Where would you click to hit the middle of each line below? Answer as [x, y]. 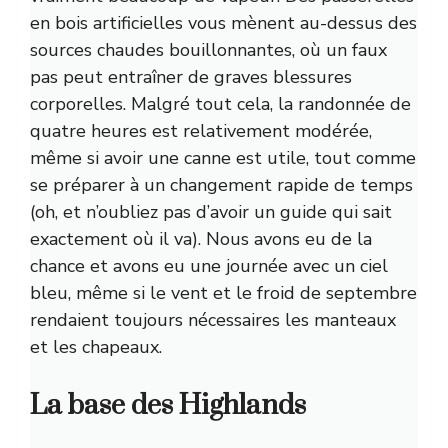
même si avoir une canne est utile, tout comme [223, 158]
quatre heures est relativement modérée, [201, 131]
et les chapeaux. [96, 347]
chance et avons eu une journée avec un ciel [209, 266]
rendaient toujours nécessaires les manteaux [213, 320]
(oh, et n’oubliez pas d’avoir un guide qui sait [211, 212]
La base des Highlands [168, 406]
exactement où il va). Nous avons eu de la [201, 239]
